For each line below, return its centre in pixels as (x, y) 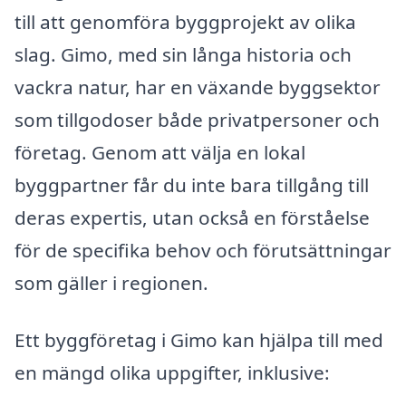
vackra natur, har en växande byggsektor (198, 87)
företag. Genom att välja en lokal (160, 152)
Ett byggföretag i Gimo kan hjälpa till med (199, 340)
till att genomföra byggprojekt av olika (185, 21)
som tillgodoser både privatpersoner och (197, 119)
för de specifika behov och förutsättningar (203, 250)
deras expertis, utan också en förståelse (192, 217)
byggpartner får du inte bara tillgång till (192, 184)
